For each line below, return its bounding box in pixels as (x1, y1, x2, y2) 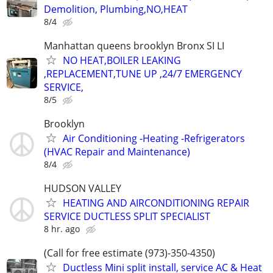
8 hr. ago (44, 223, 80, 235)
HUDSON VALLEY (44, 182, 121, 196)
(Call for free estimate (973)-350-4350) (44, 246, 215, 260)
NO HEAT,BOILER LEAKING (63, 53, 181, 67)
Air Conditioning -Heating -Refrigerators (63, 131, 245, 145)
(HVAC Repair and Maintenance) (44, 144, 190, 158)
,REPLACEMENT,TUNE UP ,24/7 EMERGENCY (44, 66, 242, 80)
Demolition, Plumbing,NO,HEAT (44, 2, 188, 16)
